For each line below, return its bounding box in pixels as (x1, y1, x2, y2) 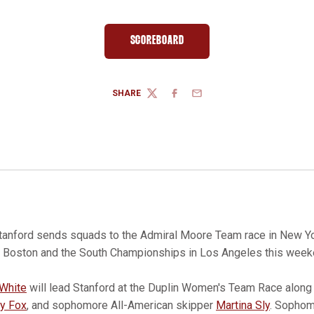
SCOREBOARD (130, 35, 184, 47)
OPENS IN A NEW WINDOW (156, 40, 257, 53)
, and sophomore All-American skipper (27, 299, 216, 312)
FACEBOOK (168, 93, 214, 104)
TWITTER (145, 93, 184, 104)
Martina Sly (216, 299, 270, 312)
